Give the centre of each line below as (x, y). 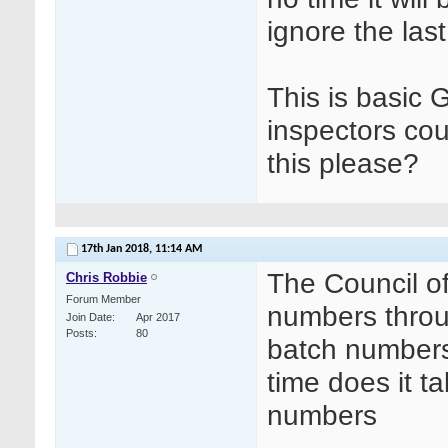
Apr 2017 (158, 317)
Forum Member (103, 299)
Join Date (89, 317)
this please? (343, 163)
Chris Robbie (106, 278)
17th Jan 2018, (118, 249)
